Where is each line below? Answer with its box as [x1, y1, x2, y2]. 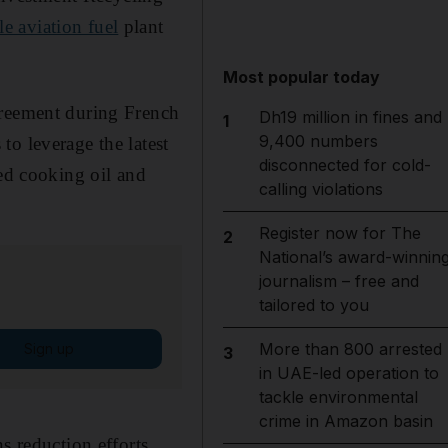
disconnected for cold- [258, 155, 431, 175]
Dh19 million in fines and [258, 107, 442, 127]
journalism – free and [258, 271, 419, 291]
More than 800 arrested [258, 339, 442, 359]
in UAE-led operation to [258, 363, 439, 383]
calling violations [258, 179, 383, 199]
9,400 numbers [258, 131, 378, 151]
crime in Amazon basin [258, 411, 433, 431]
